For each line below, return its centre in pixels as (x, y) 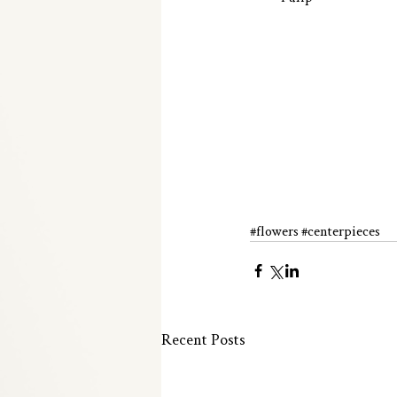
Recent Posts (203, 339)
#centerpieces (341, 230)
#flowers (274, 230)
